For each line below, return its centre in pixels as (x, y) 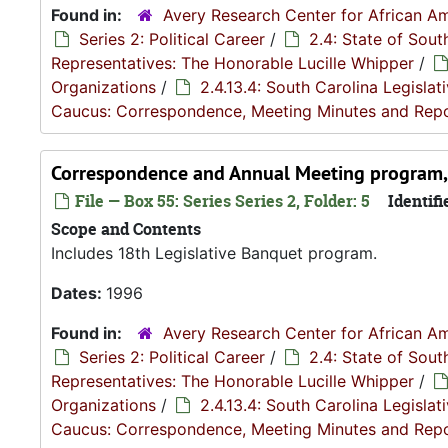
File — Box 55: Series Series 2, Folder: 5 (220, 201)
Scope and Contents (126, 229)
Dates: (78, 293)
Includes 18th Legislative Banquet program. (214, 253)
